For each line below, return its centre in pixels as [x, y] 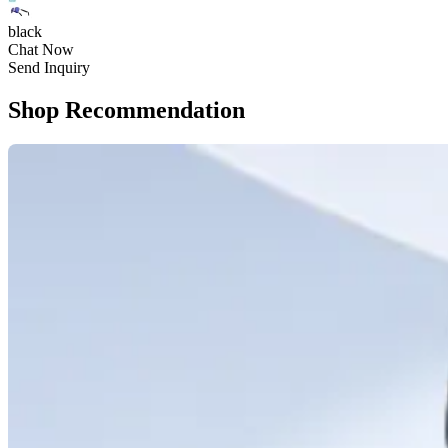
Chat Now [41, 49]
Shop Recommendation [126, 109]
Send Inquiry [49, 67]
